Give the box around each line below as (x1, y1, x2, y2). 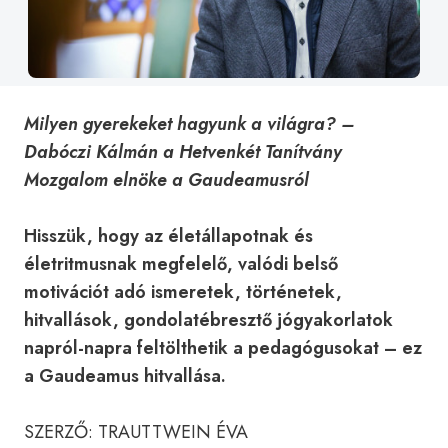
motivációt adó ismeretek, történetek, (24, 279, 342, 305)
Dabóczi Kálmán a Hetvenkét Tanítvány (24, 139, 342, 165)
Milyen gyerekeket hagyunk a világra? (24, 111, 336, 137)
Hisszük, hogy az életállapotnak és (24, 223, 313, 249)
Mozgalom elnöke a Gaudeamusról (24, 167, 309, 193)
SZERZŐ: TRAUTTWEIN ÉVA (24, 419, 248, 445)
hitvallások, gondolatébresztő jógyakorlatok (24, 307, 393, 333)
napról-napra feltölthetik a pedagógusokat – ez (24, 335, 422, 361)
